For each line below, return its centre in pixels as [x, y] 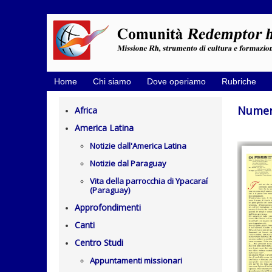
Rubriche [239, 81]
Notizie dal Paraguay [128, 163]
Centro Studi [99, 243]
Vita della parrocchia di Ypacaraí [149, 181]
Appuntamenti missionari [136, 260]
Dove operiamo [176, 81]
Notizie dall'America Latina [138, 146]
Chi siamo [112, 81]
